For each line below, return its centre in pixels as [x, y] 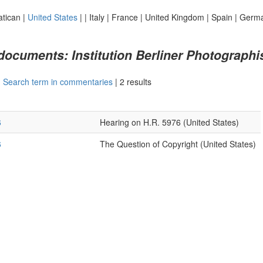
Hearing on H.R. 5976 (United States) [169, 122]
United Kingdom [174, 17]
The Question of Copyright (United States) [178, 144]
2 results [135, 82]
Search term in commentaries [58, 82]
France [124, 17]
